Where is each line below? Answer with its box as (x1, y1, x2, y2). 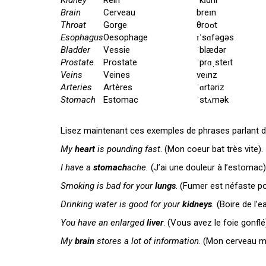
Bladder (61, 45, 90, 55)
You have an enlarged (61, 217, 147, 228)
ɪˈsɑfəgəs (197, 32, 234, 43)
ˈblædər (197, 45, 226, 55)
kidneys (182, 199, 212, 210)
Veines (103, 69, 130, 80)
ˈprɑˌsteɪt (197, 57, 233, 68)
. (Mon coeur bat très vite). (160, 144, 263, 154)
